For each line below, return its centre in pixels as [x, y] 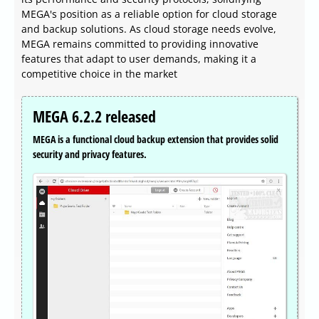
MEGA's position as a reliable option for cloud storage [149, 14]
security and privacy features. [90, 155]
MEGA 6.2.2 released [94, 117]
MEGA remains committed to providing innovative [140, 44]
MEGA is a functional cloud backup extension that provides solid [156, 140]
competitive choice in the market [99, 74]
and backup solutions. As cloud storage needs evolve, [149, 29]
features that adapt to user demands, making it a [139, 59]
